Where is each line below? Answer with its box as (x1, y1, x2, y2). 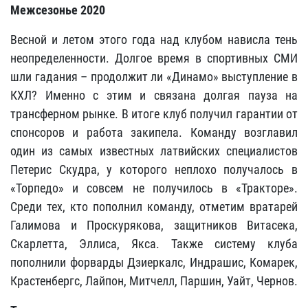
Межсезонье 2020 (10, 3, 105, 17)
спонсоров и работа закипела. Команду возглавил (10, 125, 298, 140)
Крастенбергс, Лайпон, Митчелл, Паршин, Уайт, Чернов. (10, 274, 298, 288)
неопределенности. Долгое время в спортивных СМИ (10, 51, 298, 65)
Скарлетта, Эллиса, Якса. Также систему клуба (10, 236, 298, 251)
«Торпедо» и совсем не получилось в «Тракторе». (10, 181, 298, 195)
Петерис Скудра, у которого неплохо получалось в (10, 162, 298, 177)
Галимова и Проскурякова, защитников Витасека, (10, 218, 298, 232)
